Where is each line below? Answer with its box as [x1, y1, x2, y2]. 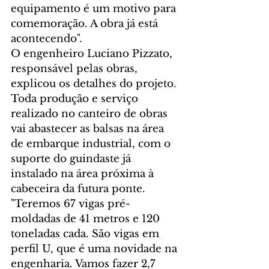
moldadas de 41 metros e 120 [11, 213, 163, 226]
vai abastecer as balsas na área [11, 122, 167, 136]
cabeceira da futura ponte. [11, 183, 145, 196]
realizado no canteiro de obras [11, 107, 171, 121]
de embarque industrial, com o [11, 138, 174, 151]
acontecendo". [11, 32, 85, 46]
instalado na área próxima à [11, 168, 157, 181]
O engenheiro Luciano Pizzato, [11, 47, 175, 61]
